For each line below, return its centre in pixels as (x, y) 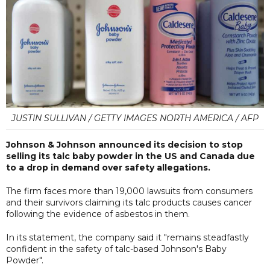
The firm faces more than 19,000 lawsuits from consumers (129, 191)
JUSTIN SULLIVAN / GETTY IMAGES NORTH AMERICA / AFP (135, 118)
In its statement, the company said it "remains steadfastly (127, 237)
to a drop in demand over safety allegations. (108, 167)
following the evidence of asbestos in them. (98, 214)
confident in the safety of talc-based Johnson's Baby (116, 249)
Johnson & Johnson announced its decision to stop (124, 144)
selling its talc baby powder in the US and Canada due (130, 156)
